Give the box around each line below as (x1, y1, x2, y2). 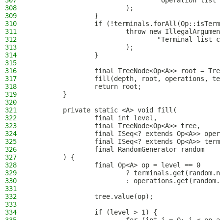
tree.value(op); (31, 192, 153, 200)
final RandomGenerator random (31, 145, 204, 153)
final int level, (31, 114, 157, 122)
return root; (31, 82, 141, 90)
